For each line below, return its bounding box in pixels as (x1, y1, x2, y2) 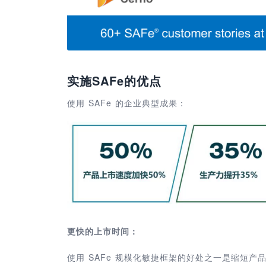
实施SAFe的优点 (67, 72, 161, 90)
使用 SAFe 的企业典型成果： (67, 97, 186, 109)
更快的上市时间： (67, 224, 138, 237)
